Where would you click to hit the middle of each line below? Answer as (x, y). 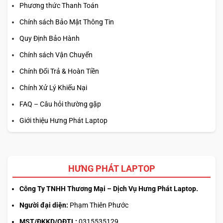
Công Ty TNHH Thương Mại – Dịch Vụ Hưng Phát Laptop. (109, 188)
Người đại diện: (44, 205)
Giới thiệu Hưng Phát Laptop (63, 120)
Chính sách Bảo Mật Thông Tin (67, 22)
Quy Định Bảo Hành (50, 38)
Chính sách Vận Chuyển (56, 55)
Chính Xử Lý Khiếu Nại (53, 87)
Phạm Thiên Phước (98, 205)
